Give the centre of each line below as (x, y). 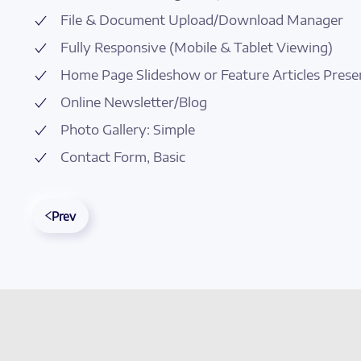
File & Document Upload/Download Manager (202, 20)
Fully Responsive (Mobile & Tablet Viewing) (197, 47)
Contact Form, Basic (123, 157)
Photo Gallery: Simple (128, 129)
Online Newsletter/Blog (134, 102)
